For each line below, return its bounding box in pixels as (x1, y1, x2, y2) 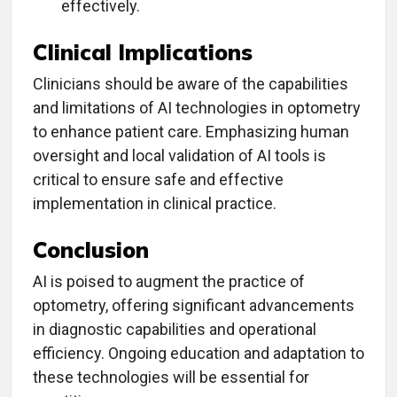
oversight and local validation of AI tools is (33, 146, 326, 166)
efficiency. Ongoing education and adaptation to (33, 344, 364, 363)
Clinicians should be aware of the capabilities (33, 74, 348, 94)
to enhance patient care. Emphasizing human (33, 122, 349, 142)
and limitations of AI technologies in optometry (33, 98, 361, 118)
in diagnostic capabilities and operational (33, 320, 316, 339)
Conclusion (33, 236, 149, 264)
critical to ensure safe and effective (33, 170, 284, 190)
